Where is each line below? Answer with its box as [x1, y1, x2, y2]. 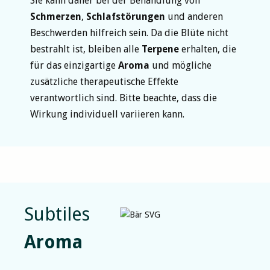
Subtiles [24, 203, 90, 225]
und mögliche [149, 59, 212, 71]
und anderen [165, 10, 223, 22]
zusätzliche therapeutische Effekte [30, 75, 178, 87]
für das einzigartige [30, 59, 118, 71]
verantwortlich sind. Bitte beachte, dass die [30, 92, 217, 104]
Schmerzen [30, 10, 81, 22]
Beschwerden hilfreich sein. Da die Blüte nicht [30, 27, 228, 39]
